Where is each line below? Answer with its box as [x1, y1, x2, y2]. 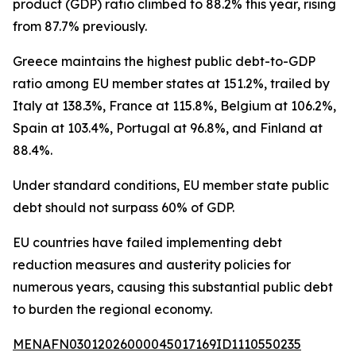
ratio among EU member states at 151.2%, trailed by [13, 75, 330, 91]
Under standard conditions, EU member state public [13, 177, 329, 193]
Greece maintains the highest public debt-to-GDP [13, 53, 315, 69]
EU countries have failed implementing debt [13, 234, 282, 250]
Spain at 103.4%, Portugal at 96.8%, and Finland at [13, 120, 323, 136]
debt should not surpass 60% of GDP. [13, 199, 234, 215]
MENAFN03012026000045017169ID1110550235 [13, 336, 301, 352]
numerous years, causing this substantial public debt [13, 279, 333, 295]
